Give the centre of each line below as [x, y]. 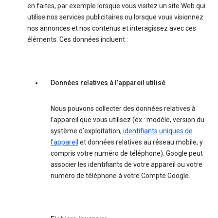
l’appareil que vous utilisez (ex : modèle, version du [127, 120]
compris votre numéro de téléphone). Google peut [127, 154]
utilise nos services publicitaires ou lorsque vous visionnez [115, 17]
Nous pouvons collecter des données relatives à [123, 109]
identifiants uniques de [158, 131]
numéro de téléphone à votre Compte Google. [120, 176]
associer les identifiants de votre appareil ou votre [127, 165]
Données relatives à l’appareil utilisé [108, 83]
